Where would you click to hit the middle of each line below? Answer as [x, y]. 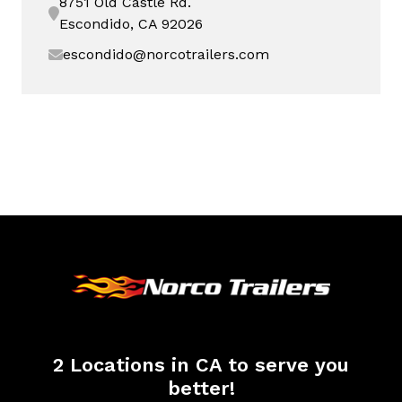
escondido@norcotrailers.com [166, 54]
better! [201, 389]
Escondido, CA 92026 [131, 24]
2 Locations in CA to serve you [201, 365]
